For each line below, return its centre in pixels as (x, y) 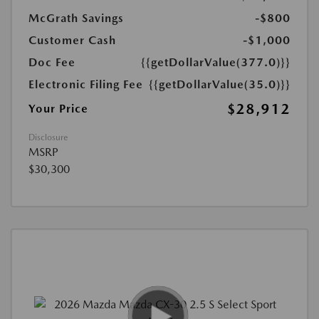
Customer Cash (72, 40)
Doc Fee (52, 62)
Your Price (58, 109)
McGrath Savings (76, 18)
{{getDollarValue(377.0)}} (216, 62)
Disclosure (48, 137)
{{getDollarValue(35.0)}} (220, 84)
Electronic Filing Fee (86, 84)
